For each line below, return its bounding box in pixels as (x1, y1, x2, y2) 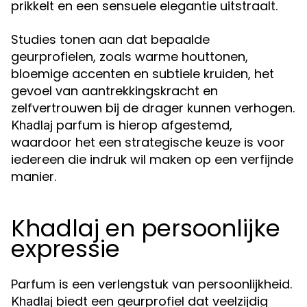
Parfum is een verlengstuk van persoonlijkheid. (11, 275, 292, 293)
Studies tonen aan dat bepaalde (11, 31, 210, 48)
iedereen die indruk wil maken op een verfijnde (11, 151, 293, 168)
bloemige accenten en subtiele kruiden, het (11, 65, 274, 82)
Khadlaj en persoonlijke (11, 212, 280, 245)
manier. (11, 168, 56, 185)
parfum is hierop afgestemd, (53, 116, 232, 134)
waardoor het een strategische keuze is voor (11, 134, 285, 151)
